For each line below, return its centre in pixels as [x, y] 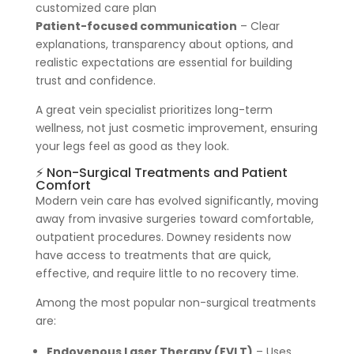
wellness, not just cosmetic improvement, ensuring [176, 128]
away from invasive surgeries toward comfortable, [174, 218]
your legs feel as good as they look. [132, 146]
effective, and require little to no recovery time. [167, 273]
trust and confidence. [95, 80]
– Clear [258, 26]
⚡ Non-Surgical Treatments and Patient [161, 172]
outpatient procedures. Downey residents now [163, 237]
